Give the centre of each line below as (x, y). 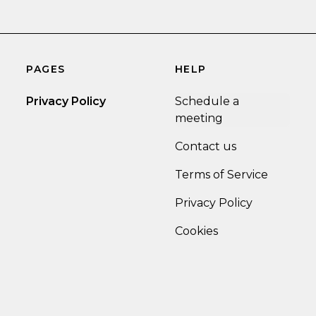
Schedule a (207, 102)
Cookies (196, 231)
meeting (199, 119)
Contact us (205, 147)
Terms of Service (221, 175)
